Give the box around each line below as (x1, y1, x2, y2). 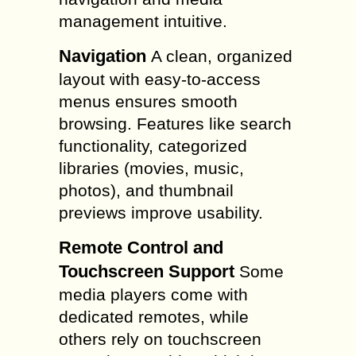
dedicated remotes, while (59, 308, 249, 326)
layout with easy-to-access (59, 70, 261, 88)
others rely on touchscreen (59, 330, 261, 348)
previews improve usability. (59, 203, 263, 222)
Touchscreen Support (59, 261, 234, 281)
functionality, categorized (59, 137, 247, 155)
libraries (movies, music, (59, 159, 244, 177)
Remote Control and (59, 238, 223, 257)
